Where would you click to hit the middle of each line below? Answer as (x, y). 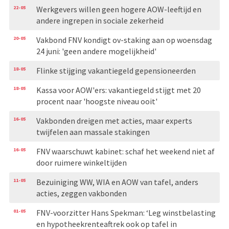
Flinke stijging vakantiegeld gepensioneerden (116, 70)
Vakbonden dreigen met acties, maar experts (114, 120)
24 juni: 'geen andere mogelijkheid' (96, 51)
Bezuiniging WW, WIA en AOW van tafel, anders (117, 182)
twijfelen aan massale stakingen (93, 132)
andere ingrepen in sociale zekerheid (100, 20)
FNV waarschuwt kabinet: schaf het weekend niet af (125, 151)
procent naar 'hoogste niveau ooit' (97, 101)
